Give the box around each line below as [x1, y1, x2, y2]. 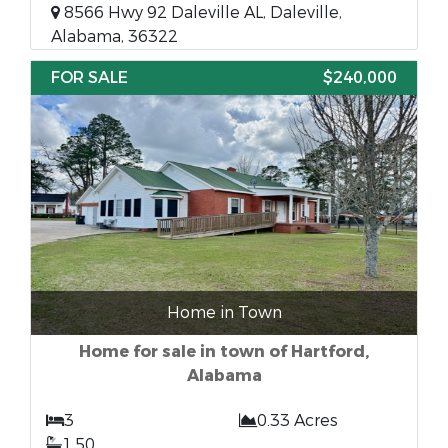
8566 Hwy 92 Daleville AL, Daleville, [60, 2, 342, 23]
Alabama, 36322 [51, 26, 178, 47]
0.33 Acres [257, 410, 338, 431]
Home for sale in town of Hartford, [79, 341, 369, 362]
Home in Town [166, 302, 282, 323]
